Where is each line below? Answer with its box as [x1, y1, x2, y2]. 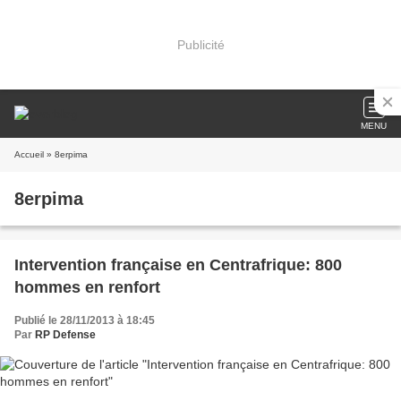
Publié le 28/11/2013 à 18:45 [14, 314, 155, 327]
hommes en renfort [14, 278, 160, 296]
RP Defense [35, 328, 96, 341]
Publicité [176, 37, 225, 52]
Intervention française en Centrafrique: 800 [14, 256, 342, 274]
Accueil [14, 149, 44, 159]
